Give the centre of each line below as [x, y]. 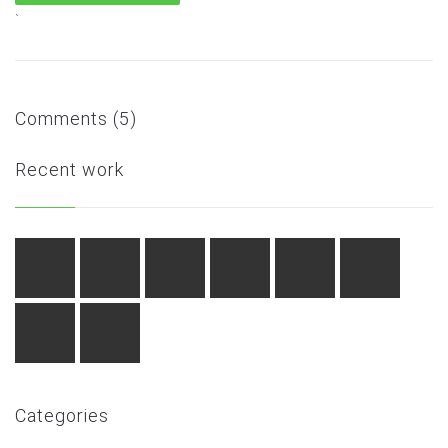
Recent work [69, 169]
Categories [62, 415]
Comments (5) [76, 118]
